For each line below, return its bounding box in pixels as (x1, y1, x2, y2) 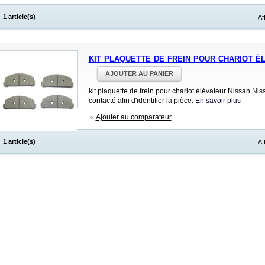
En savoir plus (195, 96, 241, 105)
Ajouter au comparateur (95, 113, 172, 121)
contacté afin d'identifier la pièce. (88, 96, 195, 105)
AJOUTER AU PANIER (105, 70, 173, 77)
